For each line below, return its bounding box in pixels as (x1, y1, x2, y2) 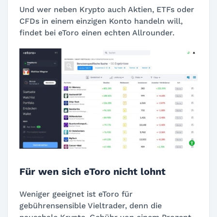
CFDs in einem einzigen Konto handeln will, (19, 16, 183, 26)
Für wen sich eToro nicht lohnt (19, 166, 166, 178)
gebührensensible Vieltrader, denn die (19, 201, 162, 211)
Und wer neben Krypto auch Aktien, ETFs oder (19, 5, 194, 15)
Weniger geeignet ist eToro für (19, 189, 133, 199)
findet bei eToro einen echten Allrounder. (19, 28, 174, 38)
